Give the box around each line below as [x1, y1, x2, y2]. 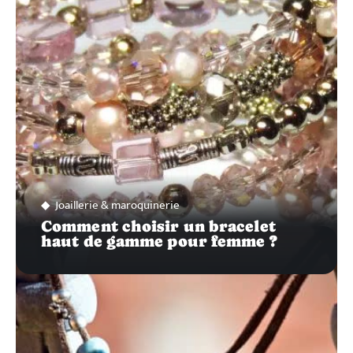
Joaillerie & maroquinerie [55, 195, 180, 215]
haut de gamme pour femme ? [41, 232, 277, 250]
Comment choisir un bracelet [41, 217, 276, 235]
